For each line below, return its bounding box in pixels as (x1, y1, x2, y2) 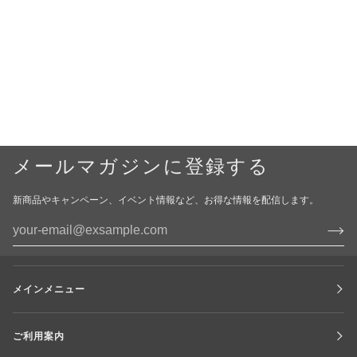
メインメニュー (13, 283, 86, 295)
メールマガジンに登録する (13, 156, 270, 178)
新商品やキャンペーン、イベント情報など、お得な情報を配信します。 (13, 194, 319, 206)
